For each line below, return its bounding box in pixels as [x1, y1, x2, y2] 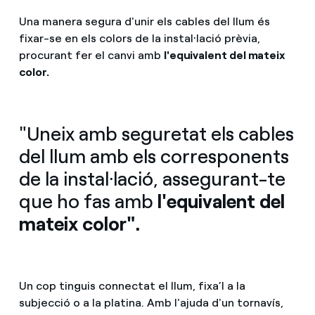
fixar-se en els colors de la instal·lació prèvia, [18, 32, 260, 46]
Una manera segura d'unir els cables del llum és [18, 15, 270, 29]
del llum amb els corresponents [18, 145, 289, 169]
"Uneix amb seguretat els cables [18, 122, 294, 146]
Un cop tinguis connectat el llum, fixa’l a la [18, 279, 245, 293]
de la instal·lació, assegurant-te [18, 167, 285, 191]
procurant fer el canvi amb [18, 49, 164, 63]
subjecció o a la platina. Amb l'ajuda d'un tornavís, [18, 296, 283, 310]
